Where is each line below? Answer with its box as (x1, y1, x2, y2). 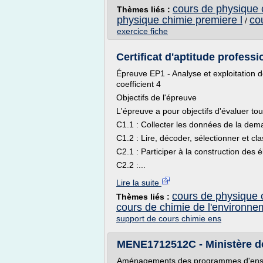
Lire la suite (116, 178, 161, 187)
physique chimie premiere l (117, 14, 242, 26)
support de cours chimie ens (116, 214, 221, 223)
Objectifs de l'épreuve (116, 93, 199, 102)
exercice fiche (117, 26, 168, 36)
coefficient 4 (116, 79, 161, 89)
